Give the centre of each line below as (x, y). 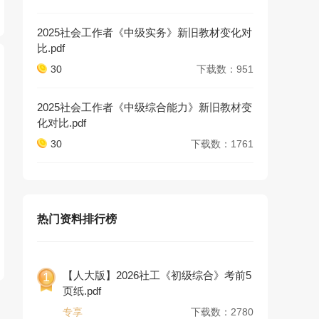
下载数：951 (225, 69)
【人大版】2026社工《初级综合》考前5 (157, 275)
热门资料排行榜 (77, 219)
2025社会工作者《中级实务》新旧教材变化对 (145, 32)
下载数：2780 (222, 312)
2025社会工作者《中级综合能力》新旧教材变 (145, 107)
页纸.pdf (82, 291)
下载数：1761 (222, 144)
